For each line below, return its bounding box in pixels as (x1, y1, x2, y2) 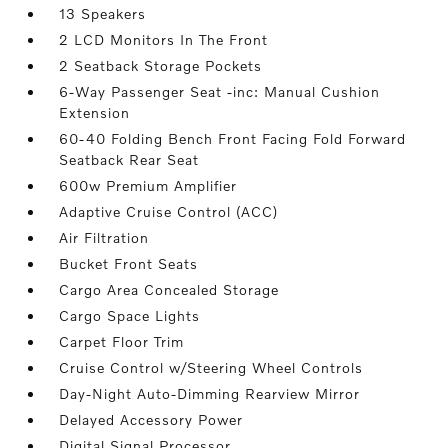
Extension (59, 104, 131, 121)
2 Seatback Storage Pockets (59, 57, 263, 74)
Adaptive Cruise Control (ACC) (59, 203, 279, 220)
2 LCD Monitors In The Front (59, 31, 269, 48)
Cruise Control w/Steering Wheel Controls (59, 359, 364, 376)
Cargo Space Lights (59, 307, 201, 324)
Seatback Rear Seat (59, 151, 200, 168)
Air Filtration (59, 229, 150, 246)
